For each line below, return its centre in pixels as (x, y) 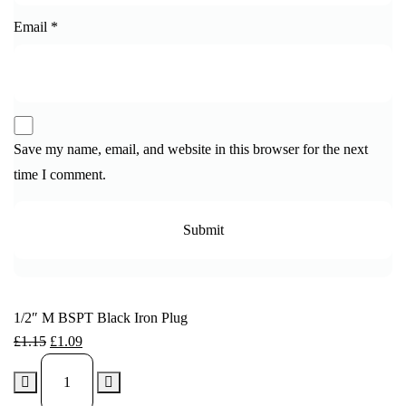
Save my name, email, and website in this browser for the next (191, 150)
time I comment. (60, 175)
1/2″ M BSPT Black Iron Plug (101, 318)
